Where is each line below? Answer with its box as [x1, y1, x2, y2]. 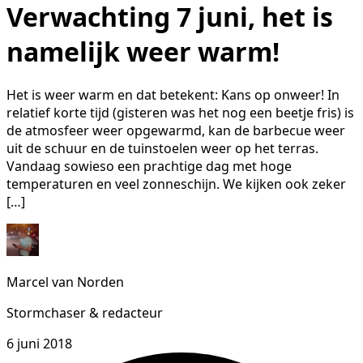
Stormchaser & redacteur [6, 304, 163, 322]
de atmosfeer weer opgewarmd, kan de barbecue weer [6, 122, 345, 140]
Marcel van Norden [6, 273, 124, 292]
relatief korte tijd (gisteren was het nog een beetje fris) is [6, 104, 354, 122]
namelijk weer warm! [6, 33, 280, 69]
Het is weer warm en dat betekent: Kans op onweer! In [6, 86, 340, 105]
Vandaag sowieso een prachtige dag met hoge [6, 157, 292, 176]
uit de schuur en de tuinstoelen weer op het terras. [6, 139, 318, 158]
